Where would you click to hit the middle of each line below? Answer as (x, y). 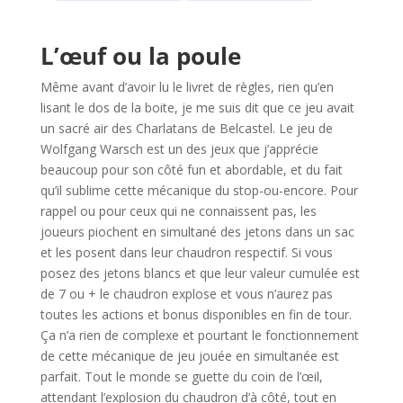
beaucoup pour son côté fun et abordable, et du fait (191, 170)
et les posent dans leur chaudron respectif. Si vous (186, 253)
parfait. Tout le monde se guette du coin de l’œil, (181, 377)
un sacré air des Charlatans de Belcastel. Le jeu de (186, 129)
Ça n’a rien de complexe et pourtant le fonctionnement (199, 336)
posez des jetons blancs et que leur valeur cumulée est (200, 273)
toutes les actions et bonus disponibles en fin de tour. (196, 315)
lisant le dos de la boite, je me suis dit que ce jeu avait (197, 108)
